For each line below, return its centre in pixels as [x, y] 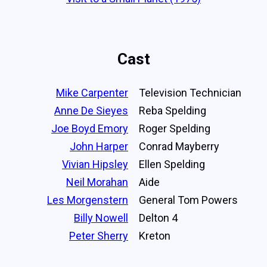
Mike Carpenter [92, 92]
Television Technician [190, 92]
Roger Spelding [175, 128]
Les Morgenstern [88, 200]
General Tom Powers [188, 200]
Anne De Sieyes [91, 110]
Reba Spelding [173, 110]
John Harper [99, 146]
